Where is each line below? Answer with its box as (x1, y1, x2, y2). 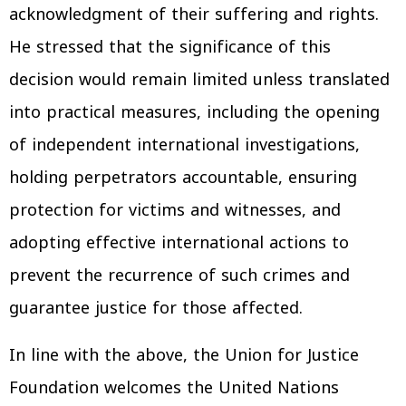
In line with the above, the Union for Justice (9, 340, 359, 371)
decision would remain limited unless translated (9, 64, 390, 95)
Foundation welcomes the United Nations (9, 372, 339, 403)
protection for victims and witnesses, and (9, 195, 341, 226)
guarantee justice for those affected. (9, 293, 303, 324)
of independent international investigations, (9, 130, 360, 160)
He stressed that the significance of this (9, 32, 331, 63)
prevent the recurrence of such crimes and (9, 260, 350, 291)
